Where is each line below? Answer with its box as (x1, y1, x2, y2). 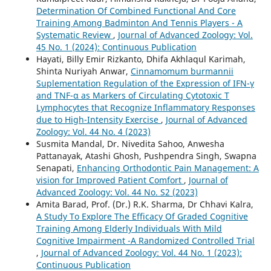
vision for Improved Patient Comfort (36, 174, 184, 186)
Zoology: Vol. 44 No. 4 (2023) (36, 125, 151, 137)
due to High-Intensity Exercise (36, 113, 161, 125)
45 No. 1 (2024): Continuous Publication (36, 41, 197, 53)
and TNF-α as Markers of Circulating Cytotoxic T (36, 89, 229, 101)
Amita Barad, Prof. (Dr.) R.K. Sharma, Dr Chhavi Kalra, (36, 198, 253, 210)
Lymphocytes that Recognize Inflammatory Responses (36, 101, 255, 113)
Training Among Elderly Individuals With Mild (36, 222, 222, 234)
